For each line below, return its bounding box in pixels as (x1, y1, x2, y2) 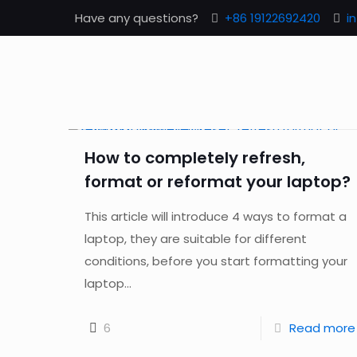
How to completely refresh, (84, 147, 305, 169)
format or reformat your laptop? (84, 171, 351, 193)
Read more (288, 320, 355, 336)
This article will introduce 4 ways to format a (84, 208, 347, 225)
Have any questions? (75, 10, 198, 26)
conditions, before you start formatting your (84, 253, 347, 269)
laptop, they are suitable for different (84, 230, 307, 247)
